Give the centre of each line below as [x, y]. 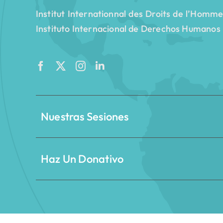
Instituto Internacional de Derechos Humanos [128, 28]
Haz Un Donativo [82, 159]
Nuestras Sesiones [85, 116]
